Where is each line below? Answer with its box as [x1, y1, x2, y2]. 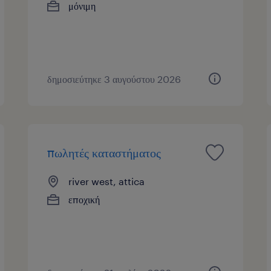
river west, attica [68, 175, 145, 187]
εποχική [68, 193, 100, 205]
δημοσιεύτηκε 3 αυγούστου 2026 [47, 73, 181, 85]
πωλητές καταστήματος [47, 145, 162, 160]
